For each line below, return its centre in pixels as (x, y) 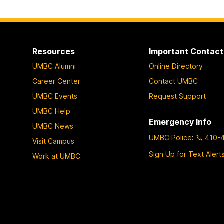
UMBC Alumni (54, 66)
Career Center (56, 81)
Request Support (178, 96)
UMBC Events (55, 96)
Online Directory (176, 66)
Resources (53, 52)
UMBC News (53, 126)
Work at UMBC (56, 156)
